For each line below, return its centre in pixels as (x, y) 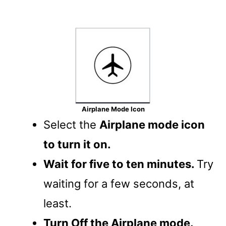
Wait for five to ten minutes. (120, 164)
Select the (71, 124)
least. (58, 203)
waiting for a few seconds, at (119, 183)
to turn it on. (78, 144)
